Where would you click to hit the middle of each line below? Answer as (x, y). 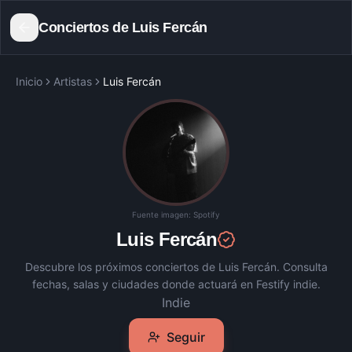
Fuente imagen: (163, 214)
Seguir (185, 337)
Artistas (73, 81)
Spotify (207, 214)
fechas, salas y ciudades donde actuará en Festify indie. (176, 284)
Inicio (29, 81)
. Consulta (302, 267)
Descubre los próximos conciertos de (121, 267)
